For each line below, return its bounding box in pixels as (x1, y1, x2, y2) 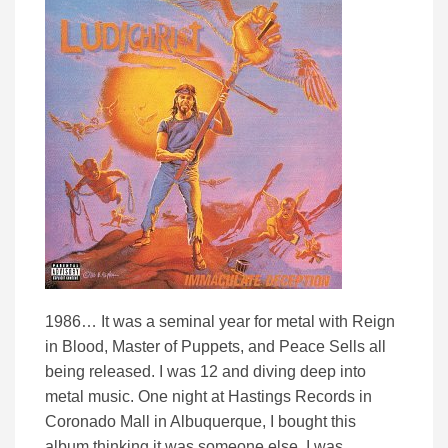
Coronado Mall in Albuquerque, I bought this (45, 413, 356, 431)
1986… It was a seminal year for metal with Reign (45, 313, 395, 331)
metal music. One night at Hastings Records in (45, 388, 372, 406)
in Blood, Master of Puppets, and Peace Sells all (45, 338, 386, 356)
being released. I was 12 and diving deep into (45, 363, 366, 381)
